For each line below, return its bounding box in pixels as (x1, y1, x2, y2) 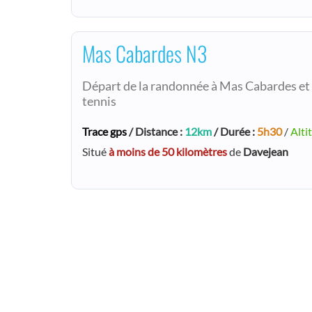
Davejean (243, 144, 288, 158)
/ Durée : (212, 124, 257, 138)
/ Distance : (127, 124, 185, 138)
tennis (82, 93, 116, 109)
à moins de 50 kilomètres (109, 144, 227, 158)
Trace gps (82, 124, 127, 138)
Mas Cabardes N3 (82, 37, 207, 69)
